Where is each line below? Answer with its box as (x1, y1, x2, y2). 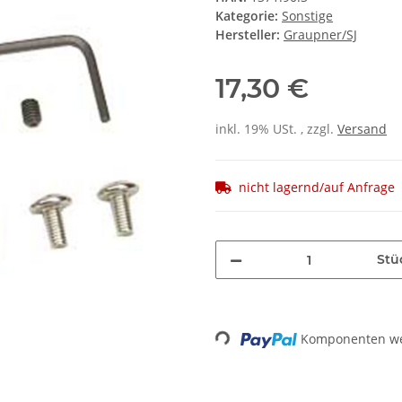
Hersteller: (215, 26, 280, 44)
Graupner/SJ (284, 26, 357, 44)
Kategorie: (215, 7, 282, 25)
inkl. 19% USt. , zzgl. (215, 120, 337, 138)
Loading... (216, 326, 277, 352)
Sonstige (282, 7, 333, 25)
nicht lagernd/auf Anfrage (239, 179, 395, 197)
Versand (337, 120, 387, 138)
